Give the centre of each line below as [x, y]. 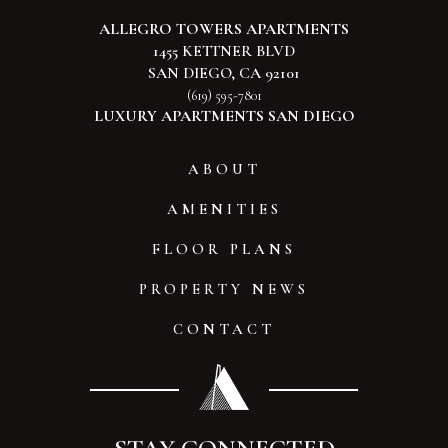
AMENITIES [224, 209]
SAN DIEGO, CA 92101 [224, 73]
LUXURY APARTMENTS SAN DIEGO [224, 116]
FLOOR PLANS [224, 249]
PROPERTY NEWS [224, 289]
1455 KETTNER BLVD [224, 51]
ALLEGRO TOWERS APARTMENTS [224, 29]
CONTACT [224, 329]
